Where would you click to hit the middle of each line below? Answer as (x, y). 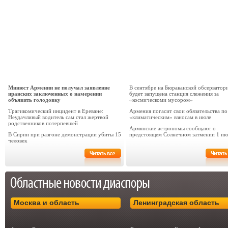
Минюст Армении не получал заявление (59, 88)
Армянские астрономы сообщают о (173, 128)
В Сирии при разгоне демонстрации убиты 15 (65, 134)
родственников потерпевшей (43, 123)
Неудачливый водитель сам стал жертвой (58, 117)
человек (18, 140)
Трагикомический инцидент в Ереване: (56, 111)
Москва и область (47, 203)
